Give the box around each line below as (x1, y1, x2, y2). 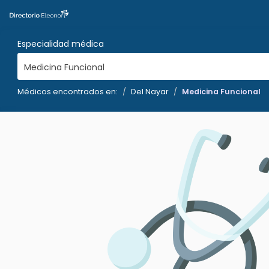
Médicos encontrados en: (17, 86, 118, 97)
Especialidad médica (17, 38, 104, 50)
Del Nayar (131, 86, 169, 97)
